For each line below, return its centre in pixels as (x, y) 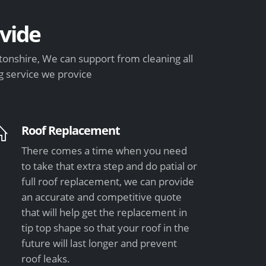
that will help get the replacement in (104, 212)
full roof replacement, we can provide (108, 181)
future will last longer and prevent (99, 243)
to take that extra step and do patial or (110, 166)
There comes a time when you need (104, 150)
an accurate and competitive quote (102, 197)
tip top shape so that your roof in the (106, 227)
